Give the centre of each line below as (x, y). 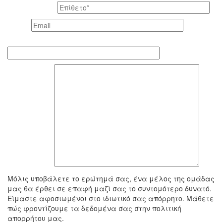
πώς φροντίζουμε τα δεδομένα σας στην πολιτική (94, 208)
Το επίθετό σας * (32, 8)
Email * (19, 26)
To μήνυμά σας (31, 165)
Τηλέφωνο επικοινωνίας (44, 43)
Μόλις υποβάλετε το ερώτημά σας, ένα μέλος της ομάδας (111, 179)
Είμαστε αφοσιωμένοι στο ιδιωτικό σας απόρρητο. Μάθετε (111, 198)
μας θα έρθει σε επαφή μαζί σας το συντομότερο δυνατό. (110, 189)
